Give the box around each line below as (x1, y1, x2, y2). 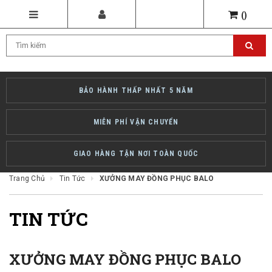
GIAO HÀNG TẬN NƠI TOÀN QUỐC (73, 149, 199, 158)
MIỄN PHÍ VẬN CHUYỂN (93, 118, 179, 126)
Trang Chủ (9, 174, 46, 183)
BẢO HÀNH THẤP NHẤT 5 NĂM (79, 86, 193, 95)
